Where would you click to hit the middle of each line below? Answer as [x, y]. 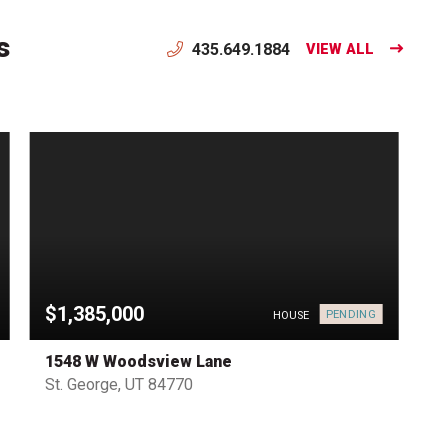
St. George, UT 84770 [119, 385]
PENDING [350, 314]
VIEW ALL [339, 50]
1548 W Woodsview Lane [139, 362]
